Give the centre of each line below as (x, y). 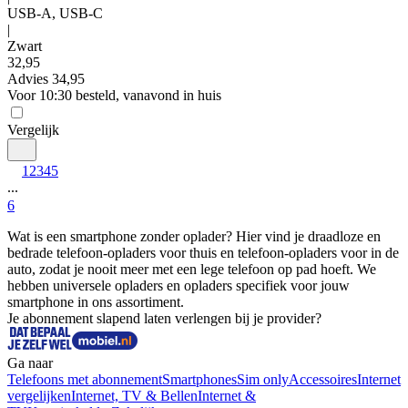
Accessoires (323, 379)
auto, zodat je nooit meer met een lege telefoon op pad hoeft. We (192, 269)
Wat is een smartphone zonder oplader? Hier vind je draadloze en (194, 236)
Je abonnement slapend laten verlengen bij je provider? (164, 318)
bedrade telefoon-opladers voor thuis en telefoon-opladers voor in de (203, 253)
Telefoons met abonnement (85, 379)
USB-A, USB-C (55, 13)
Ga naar (30, 363)
